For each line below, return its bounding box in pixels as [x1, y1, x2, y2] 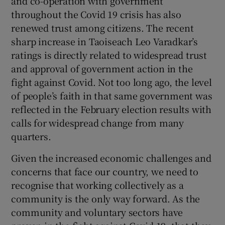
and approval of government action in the [11, 61, 193, 75]
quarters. [11, 129, 51, 143]
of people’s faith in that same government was [11, 88, 212, 102]
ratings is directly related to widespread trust [11, 48, 207, 61]
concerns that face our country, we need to [11, 164, 199, 178]
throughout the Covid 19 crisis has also [11, 7, 181, 21]
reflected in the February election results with [11, 102, 212, 116]
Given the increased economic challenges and [11, 151, 211, 164]
